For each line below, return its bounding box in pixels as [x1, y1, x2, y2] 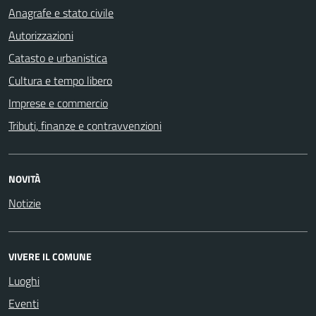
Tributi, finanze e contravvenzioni [8, 116, 162, 134]
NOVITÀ [8, 171, 40, 186]
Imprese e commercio [8, 94, 108, 111]
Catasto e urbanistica [8, 49, 107, 66]
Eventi [8, 294, 39, 312]
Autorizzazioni [8, 26, 73, 44]
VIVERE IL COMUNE [8, 248, 92, 264]
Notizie [8, 194, 41, 212]
